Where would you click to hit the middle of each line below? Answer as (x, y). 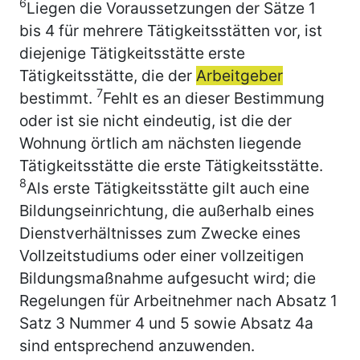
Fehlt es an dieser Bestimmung (214, 98)
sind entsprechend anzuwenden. (137, 345)
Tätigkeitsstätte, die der (108, 75)
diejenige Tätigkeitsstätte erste (132, 53)
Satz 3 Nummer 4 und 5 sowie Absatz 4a (166, 323)
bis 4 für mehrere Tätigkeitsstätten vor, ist (171, 30)
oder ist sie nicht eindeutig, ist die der (155, 120)
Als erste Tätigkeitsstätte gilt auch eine (168, 188)
